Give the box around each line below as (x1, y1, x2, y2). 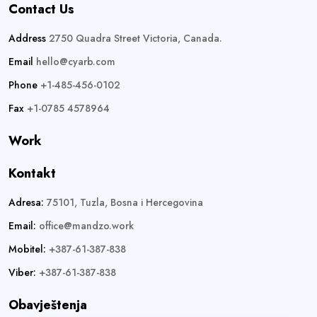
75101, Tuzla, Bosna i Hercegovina (44, 195, 203, 210)
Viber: (8, 265, 36, 280)
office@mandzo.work (39, 219, 134, 234)
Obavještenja (8, 296, 87, 315)
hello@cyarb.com (36, 54, 115, 69)
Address (8, 31, 46, 46)
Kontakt (8, 164, 56, 183)
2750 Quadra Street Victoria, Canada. (46, 31, 222, 46)
